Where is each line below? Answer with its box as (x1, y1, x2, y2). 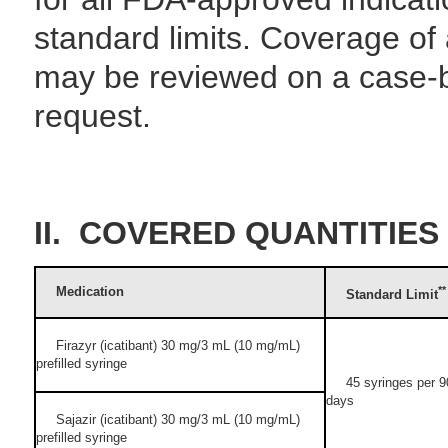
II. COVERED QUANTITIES (34, 215, 439, 251)
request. (34, 98, 151, 134)
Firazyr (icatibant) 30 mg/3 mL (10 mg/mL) (36, 338, 300, 353)
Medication (36, 284, 124, 299)
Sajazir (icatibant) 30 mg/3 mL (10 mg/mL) (36, 412, 300, 427)
